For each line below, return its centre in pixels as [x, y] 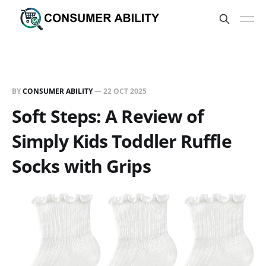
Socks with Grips [81, 166]
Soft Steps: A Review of [108, 116]
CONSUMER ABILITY [58, 91]
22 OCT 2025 [125, 91]
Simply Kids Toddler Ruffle [122, 141]
